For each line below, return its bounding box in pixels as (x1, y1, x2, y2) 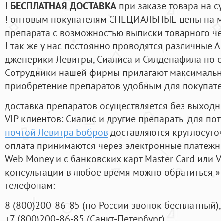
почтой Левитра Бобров (5, 125, 108, 139)
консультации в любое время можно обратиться (5, 165, 215, 179)
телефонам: (5, 179, 55, 192)
